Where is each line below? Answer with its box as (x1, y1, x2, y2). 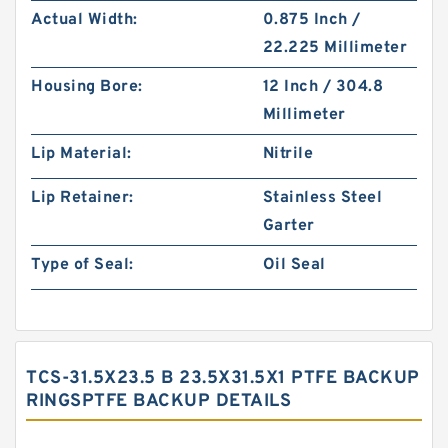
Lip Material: (31, 144, 132, 164)
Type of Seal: (31, 255, 134, 275)
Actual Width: (31, 10, 138, 30)
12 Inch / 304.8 (262, 77, 384, 97)
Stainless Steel (262, 188, 383, 208)
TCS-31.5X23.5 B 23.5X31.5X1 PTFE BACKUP (26, 367, 420, 390)
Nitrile (262, 144, 314, 164)
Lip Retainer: (31, 188, 134, 208)
